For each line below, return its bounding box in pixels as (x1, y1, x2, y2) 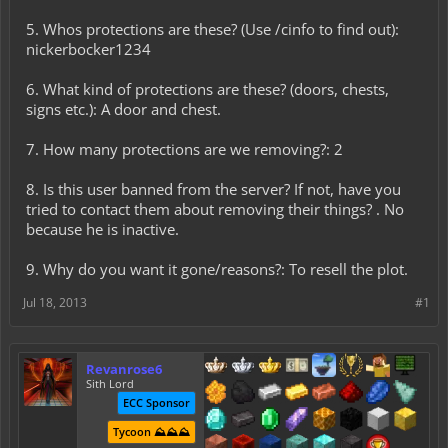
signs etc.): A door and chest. (26, 99, 221, 119)
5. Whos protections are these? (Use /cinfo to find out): (26, 19, 399, 39)
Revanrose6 (86, 360, 162, 378)
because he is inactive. (26, 219, 179, 239)
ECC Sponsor (123, 395, 191, 410)
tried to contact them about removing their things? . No (26, 199, 404, 219)
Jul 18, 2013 (23, 294, 87, 311)
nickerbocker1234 (26, 39, 151, 59)
